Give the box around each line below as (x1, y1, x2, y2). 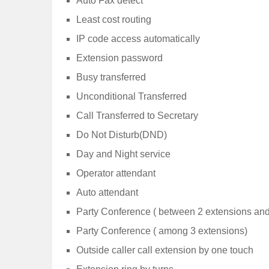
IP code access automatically (76, 33, 200, 44)
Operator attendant (76, 168, 156, 178)
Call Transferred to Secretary (76, 110, 198, 121)
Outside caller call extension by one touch (76, 244, 253, 255)
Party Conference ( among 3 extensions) (76, 225, 247, 236)
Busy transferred (76, 71, 146, 82)
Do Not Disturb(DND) (76, 129, 167, 140)
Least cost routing (76, 14, 151, 25)
